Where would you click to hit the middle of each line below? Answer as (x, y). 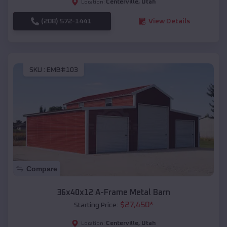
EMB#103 (62, 70)
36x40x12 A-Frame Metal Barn (113, 193)
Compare (42, 169)
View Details (169, 21)
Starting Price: (96, 205)
